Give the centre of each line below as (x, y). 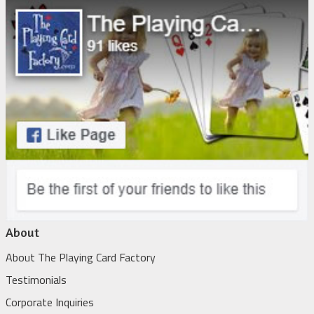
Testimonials (36, 280)
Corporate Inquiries (50, 302)
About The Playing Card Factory (81, 258)
